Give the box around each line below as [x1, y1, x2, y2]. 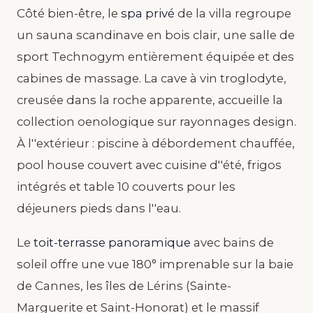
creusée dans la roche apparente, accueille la [17, 92, 283, 107]
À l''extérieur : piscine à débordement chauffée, [17, 136, 295, 150]
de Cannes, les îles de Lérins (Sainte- [17, 278, 231, 293]
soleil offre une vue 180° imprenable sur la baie [17, 256, 293, 271]
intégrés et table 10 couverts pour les [17, 179, 235, 194]
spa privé [121, 6, 175, 20]
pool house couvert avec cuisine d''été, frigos [17, 157, 282, 172]
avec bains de [191, 235, 274, 249]
